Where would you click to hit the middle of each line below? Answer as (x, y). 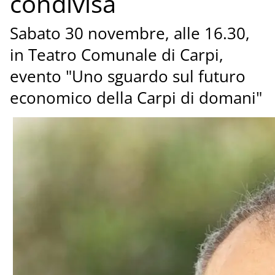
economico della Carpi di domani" (136, 98)
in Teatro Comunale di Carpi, (116, 55)
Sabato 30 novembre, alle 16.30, (130, 34)
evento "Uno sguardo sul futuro (127, 77)
